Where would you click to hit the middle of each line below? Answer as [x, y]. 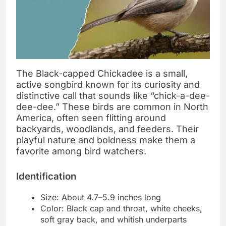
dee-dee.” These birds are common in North [112, 107]
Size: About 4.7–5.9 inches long [101, 197]
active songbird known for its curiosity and [108, 85]
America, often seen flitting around [91, 118]
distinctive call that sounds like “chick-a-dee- [113, 96]
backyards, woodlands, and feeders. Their [107, 129]
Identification [46, 177]
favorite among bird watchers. [81, 151]
